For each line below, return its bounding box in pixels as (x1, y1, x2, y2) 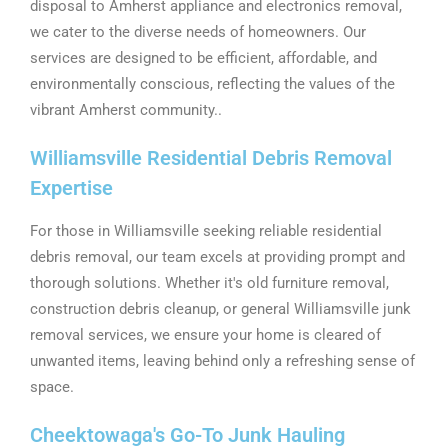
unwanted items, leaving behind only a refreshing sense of (30, 352, 415, 370)
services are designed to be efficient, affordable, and (30, 49, 377, 67)
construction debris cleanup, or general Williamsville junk (30, 300, 411, 318)
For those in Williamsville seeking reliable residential (30, 222, 382, 240)
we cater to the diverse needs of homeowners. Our (30, 23, 366, 41)
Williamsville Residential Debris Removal (30, 146, 392, 170)
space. (30, 378, 74, 396)
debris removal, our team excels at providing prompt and (30, 248, 405, 266)
